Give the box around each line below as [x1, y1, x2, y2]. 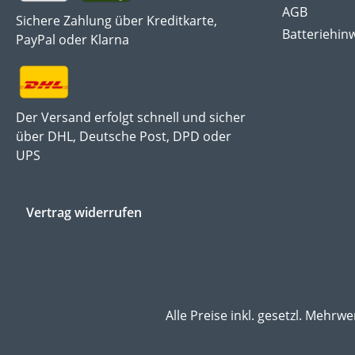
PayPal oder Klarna [16, 31, 129, 49]
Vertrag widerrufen [26, 204, 142, 222]
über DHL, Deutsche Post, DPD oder [16, 128, 231, 146]
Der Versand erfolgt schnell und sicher [16, 109, 246, 127]
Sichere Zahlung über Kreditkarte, [16, 12, 217, 30]
